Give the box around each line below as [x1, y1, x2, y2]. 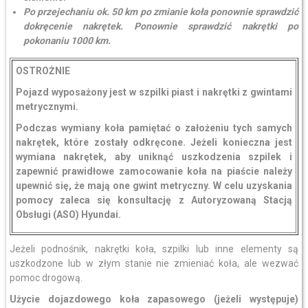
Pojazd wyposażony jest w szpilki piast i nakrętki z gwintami [15, 87, 292, 98]
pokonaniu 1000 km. [23, 35, 111, 46]
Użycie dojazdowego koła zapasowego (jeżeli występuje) [9, 294, 299, 305]
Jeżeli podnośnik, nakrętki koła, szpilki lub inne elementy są [9, 243, 299, 254]
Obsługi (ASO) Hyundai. [15, 209, 121, 220]
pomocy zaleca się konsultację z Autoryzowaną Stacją [15, 195, 292, 206]
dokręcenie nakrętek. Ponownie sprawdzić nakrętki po [23, 21, 299, 32]
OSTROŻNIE [15, 65, 70, 76]
